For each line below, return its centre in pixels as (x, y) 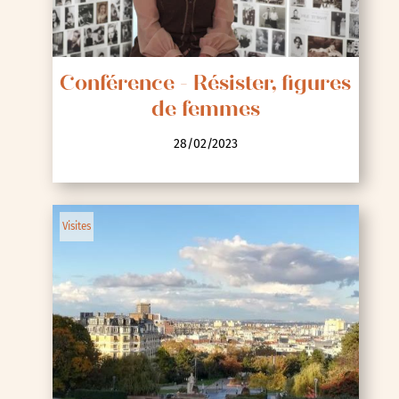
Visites (76, 227)
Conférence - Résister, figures (206, 85)
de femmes (205, 110)
